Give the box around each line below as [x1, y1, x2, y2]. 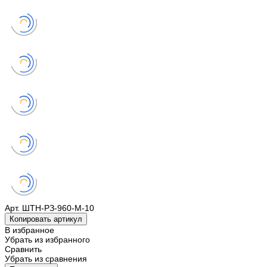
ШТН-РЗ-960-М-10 [22, 203, 94, 213]
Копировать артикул [10, 215, 82, 224]
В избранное [5, 225, 54, 235]
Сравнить [5, 244, 42, 254]
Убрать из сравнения [5, 254, 87, 264]
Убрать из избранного [5, 235, 90, 245]
